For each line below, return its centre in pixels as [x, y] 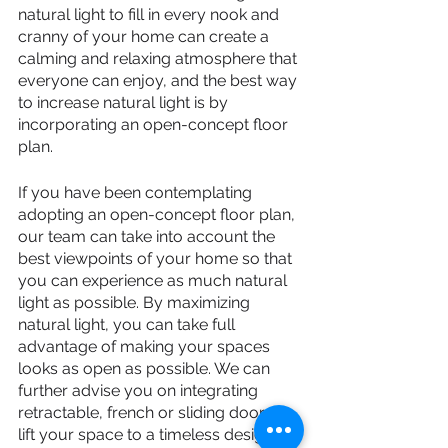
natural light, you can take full [128, 325]
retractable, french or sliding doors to [157, 413]
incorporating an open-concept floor [155, 125]
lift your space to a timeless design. [147, 435]
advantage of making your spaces [146, 347]
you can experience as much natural [154, 281]
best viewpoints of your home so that [157, 259]
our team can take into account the [148, 237]
